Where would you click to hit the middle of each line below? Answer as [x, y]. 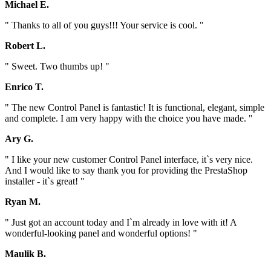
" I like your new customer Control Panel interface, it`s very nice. [129, 160]
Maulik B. [25, 254]
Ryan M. [23, 202]
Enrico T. [24, 87]
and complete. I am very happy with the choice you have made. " [129, 119]
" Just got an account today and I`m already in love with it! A [121, 223]
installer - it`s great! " [45, 181]
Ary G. [19, 139]
